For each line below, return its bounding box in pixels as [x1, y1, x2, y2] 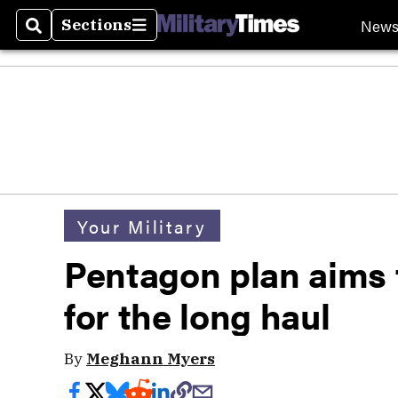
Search [26, 25, 84, 46]
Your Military [77, 212, 207, 239]
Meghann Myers [86, 348, 215, 369]
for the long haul [64, 290, 330, 340]
